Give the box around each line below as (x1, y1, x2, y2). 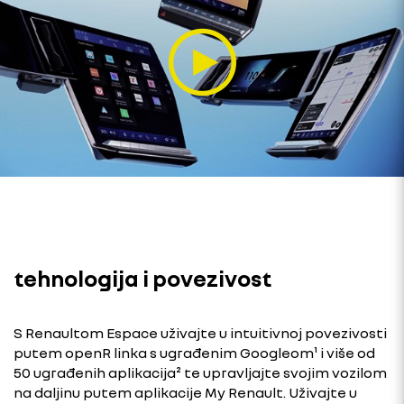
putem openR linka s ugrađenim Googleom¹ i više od (14, 343, 375, 362)
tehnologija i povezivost (14, 264, 271, 291)
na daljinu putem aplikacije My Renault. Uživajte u (14, 382, 357, 401)
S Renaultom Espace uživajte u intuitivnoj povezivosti (14, 323, 387, 342)
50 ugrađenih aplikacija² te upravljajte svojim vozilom (14, 363, 387, 381)
